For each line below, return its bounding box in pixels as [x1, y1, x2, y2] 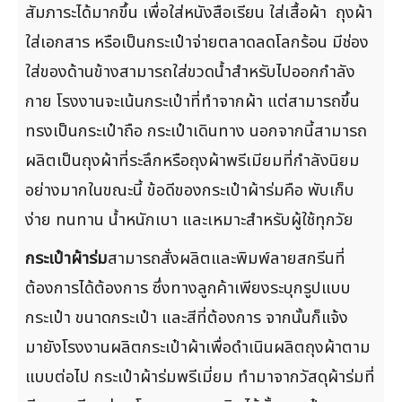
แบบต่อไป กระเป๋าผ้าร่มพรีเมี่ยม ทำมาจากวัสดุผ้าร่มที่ [25, 364, 375, 390]
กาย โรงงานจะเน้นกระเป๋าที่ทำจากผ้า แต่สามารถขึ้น [25, 89, 360, 115]
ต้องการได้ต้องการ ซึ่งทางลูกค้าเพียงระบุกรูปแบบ [25, 275, 351, 301]
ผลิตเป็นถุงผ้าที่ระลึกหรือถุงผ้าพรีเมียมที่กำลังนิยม [25, 148, 360, 174]
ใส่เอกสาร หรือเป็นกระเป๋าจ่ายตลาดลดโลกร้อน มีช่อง [25, 30, 369, 56]
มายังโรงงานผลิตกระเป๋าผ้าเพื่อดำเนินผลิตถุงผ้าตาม [25, 335, 371, 361]
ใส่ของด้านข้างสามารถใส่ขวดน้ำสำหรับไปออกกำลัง [25, 59, 355, 85]
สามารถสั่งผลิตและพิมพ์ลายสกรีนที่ [108, 246, 345, 272]
